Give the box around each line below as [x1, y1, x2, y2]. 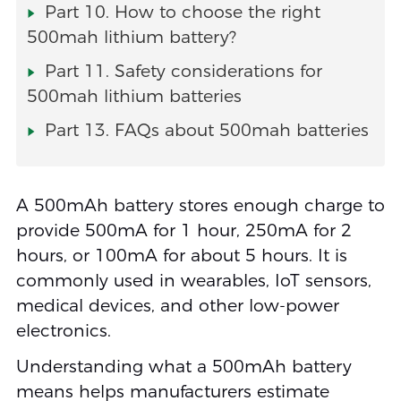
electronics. [15, 320, 111, 342]
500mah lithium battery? [26, 27, 236, 48]
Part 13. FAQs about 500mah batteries [44, 120, 369, 141]
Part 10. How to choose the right [44, 2, 320, 23]
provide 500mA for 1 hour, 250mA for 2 [15, 220, 352, 242]
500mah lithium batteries [26, 86, 242, 107]
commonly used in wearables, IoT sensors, [15, 270, 371, 292]
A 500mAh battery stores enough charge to [15, 195, 385, 217]
